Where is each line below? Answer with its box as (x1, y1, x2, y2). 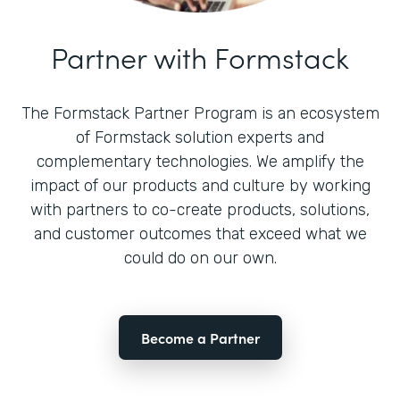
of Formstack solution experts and (76, 127, 324, 147)
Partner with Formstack (51, 36, 349, 77)
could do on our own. (123, 247, 277, 268)
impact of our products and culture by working (29, 175, 371, 196)
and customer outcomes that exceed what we (33, 223, 367, 244)
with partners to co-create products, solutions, (30, 199, 370, 220)
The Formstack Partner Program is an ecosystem (21, 103, 379, 123)
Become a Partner (140, 327, 260, 347)
